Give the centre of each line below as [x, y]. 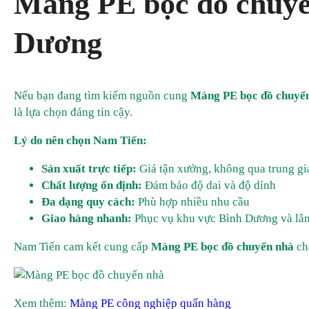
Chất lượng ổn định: [92, 186]
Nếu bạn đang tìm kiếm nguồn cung [102, 96]
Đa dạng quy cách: [88, 202]
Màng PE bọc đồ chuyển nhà [222, 247]
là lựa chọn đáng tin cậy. [73, 112]
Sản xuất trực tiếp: [89, 169]
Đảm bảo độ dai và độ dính [209, 186]
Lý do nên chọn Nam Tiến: [80, 141]
